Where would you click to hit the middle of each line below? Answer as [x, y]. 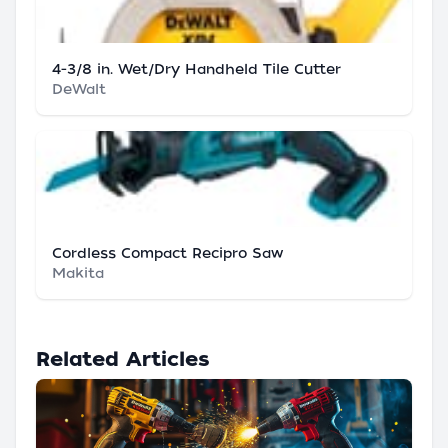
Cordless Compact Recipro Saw [167, 253]
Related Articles [123, 359]
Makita [78, 273]
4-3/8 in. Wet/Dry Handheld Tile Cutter [196, 69]
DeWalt [79, 89]
